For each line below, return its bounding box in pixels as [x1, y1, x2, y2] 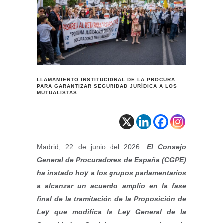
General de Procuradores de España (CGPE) [37, 156, 186, 164]
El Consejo [146, 143, 187, 151]
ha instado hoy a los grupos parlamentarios [37, 169, 186, 177]
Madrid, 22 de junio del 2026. [37, 143, 147, 151]
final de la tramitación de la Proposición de [37, 195, 186, 203]
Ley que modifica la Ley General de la [37, 208, 186, 216]
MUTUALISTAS [37, 90, 77, 95]
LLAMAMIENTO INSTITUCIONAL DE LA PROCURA [37, 77, 175, 82]
